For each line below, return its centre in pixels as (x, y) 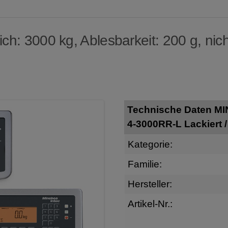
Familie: (145, 164)
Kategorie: (150, 144)
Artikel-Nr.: (150, 204)
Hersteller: (150, 184)
